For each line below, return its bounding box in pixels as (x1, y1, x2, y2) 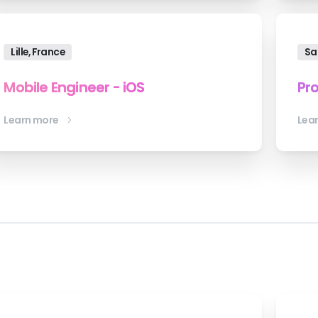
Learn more (4, 112, 59, 127)
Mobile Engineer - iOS (4, 77, 145, 97)
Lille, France (11, 45, 65, 59)
